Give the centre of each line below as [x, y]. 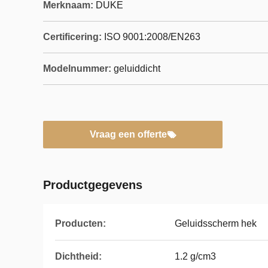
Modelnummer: [77, 68]
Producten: [80, 223]
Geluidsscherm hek [216, 223]
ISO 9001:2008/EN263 [152, 37]
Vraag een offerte [128, 134]
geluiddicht [137, 68]
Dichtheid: [78, 256]
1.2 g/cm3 [195, 256]
